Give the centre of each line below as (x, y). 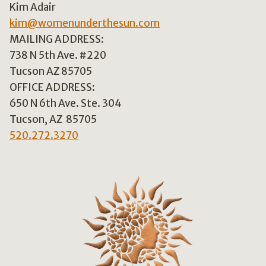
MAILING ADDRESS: (57, 39)
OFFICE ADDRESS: (52, 87)
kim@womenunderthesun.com (85, 23)
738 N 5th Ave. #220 (58, 55)
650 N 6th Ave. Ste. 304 (66, 103)
